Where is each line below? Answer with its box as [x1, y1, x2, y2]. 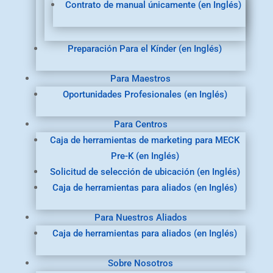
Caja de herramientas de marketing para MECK [50, 135, 240, 146]
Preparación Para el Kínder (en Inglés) [68, 43, 222, 55]
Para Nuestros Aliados [94, 212, 187, 224]
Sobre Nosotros [108, 258, 174, 269]
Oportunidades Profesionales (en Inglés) [62, 89, 227, 101]
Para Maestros [110, 73, 171, 85]
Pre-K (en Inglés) [110, 151, 179, 162]
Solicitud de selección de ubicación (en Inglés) [49, 166, 240, 178]
